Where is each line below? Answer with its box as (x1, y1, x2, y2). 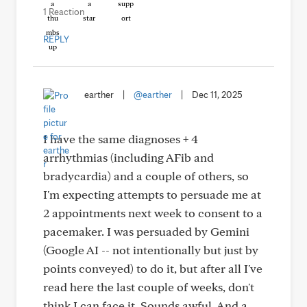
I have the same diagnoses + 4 (43, 132, 198, 146)
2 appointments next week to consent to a (43, 206, 262, 220)
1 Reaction (43, 6, 84, 17)
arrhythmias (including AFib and (43, 150, 214, 164)
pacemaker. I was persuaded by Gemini (43, 224, 249, 238)
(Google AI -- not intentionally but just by (43, 243, 258, 257)
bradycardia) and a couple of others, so (43, 169, 249, 183)
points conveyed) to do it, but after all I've (43, 261, 262, 275)
